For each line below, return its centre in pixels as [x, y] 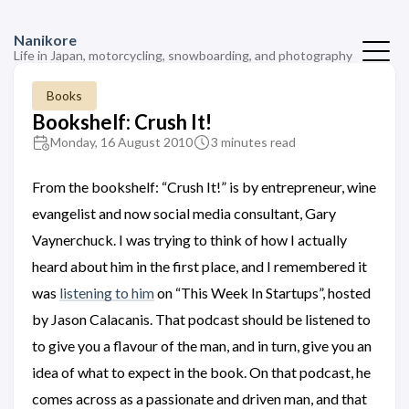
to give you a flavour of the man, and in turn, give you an [202, 346]
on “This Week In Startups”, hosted [262, 293]
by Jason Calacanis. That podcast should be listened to [201, 319]
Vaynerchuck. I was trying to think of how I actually [189, 240]
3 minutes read [253, 142]
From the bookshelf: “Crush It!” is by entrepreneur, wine [204, 187]
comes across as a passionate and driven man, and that [199, 399]
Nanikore [45, 40]
